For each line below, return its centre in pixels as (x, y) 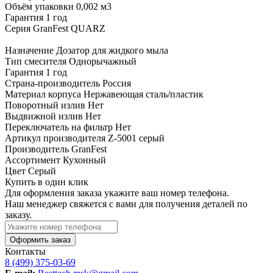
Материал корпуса (44, 94)
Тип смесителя (37, 61)
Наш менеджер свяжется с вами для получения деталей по (126, 204)
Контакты (25, 251)
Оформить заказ (40, 239)
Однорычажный (103, 61)
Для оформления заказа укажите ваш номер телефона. (117, 193)
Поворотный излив (46, 105)
